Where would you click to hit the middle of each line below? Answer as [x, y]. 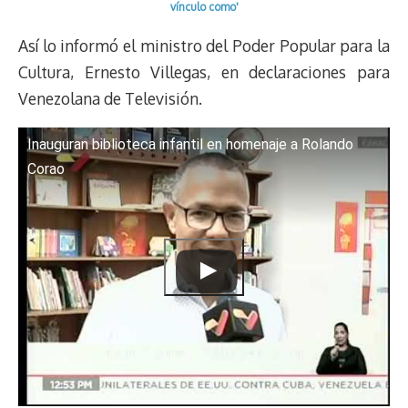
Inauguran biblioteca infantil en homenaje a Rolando [190, 145]
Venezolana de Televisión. [110, 98]
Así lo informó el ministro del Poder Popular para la [204, 45]
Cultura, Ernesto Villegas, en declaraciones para [204, 71]
